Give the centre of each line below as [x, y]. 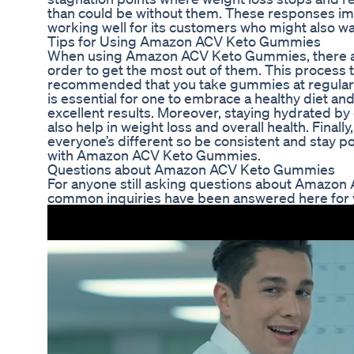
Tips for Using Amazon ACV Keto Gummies [184, 41]
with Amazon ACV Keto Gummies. [154, 155]
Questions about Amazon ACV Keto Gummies [191, 169]
